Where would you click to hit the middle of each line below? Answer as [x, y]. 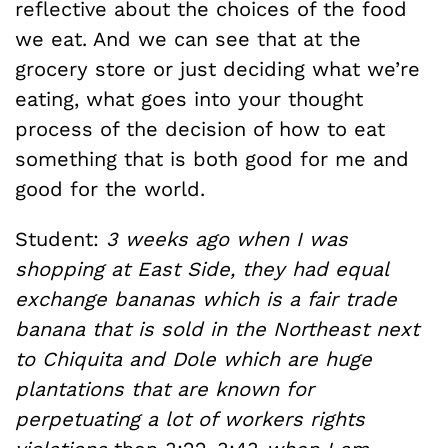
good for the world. [110, 189]
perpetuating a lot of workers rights [190, 419]
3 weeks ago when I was [227, 239]
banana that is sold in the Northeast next [217, 329]
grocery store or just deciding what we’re [217, 69]
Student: [60, 239]
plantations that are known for [164, 389]
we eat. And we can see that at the [188, 39]
